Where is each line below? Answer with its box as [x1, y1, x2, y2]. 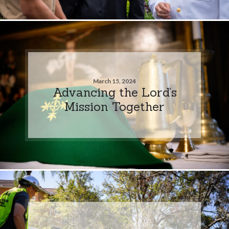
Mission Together [64, 98, 165, 114]
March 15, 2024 [93, 77, 136, 85]
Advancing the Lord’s [52, 84, 177, 100]
